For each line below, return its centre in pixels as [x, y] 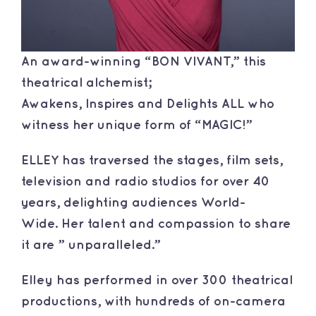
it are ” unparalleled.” [91, 245]
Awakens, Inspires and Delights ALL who [147, 104]
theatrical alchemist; [86, 83]
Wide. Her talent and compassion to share [156, 224]
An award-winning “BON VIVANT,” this [143, 61]
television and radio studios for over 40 [145, 181]
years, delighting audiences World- [133, 202]
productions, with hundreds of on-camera [153, 301]
